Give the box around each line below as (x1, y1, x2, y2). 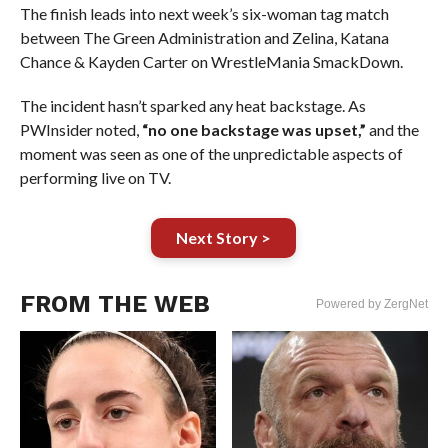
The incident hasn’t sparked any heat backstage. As (19, 96, 366, 115)
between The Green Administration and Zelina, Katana (19, 28, 389, 47)
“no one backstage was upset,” (141, 120, 366, 139)
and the (365, 120, 419, 139)
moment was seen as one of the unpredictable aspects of (19, 144, 403, 163)
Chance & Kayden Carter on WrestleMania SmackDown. (19, 52, 403, 71)
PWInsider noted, (19, 120, 142, 139)
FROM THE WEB (19, 290, 210, 318)
